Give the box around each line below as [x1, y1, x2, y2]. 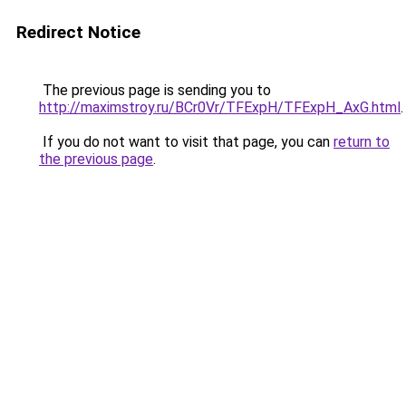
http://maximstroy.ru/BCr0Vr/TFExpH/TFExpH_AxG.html [39, 99, 401, 116]
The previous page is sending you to [39, 82, 271, 99]
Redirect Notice [16, 22, 140, 43]
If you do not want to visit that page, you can [39, 133, 333, 150]
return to [333, 133, 390, 150]
